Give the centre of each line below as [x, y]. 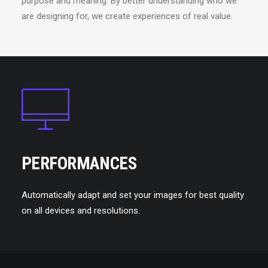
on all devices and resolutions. [81, 211]
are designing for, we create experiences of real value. [127, 16]
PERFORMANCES [79, 163]
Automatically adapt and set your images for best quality [133, 195]
